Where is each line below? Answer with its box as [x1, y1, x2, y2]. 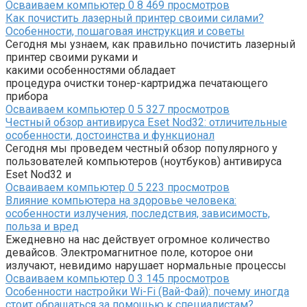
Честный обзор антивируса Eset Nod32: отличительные [5, 116, 287, 130]
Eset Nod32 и [5, 168, 71, 182]
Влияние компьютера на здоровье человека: [5, 194, 236, 208]
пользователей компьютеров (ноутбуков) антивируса [5, 155, 282, 169]
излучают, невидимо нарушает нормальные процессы [5, 259, 286, 273]
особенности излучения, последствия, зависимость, [5, 207, 270, 221]
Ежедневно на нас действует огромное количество [5, 233, 270, 247]
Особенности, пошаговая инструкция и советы [5, 25, 245, 38]
